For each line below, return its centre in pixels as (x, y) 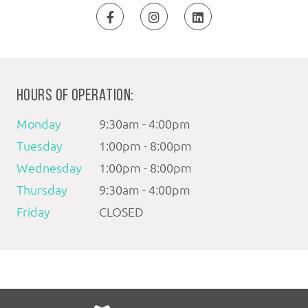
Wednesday (49, 167)
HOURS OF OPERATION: (75, 96)
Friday (33, 211)
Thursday (42, 189)
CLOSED (121, 211)
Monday (39, 123)
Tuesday (40, 145)
